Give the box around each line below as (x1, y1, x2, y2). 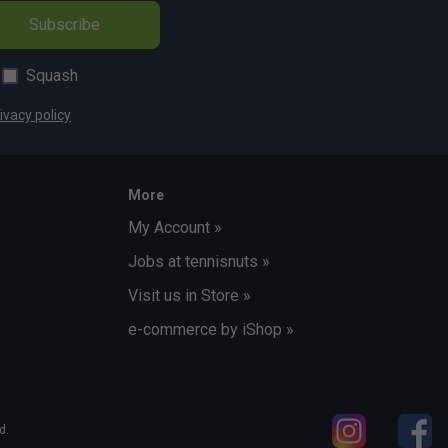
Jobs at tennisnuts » (128, 252, 270, 272)
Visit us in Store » (128, 286, 251, 306)
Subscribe (16, 15, 112, 35)
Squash (26, 66, 78, 86)
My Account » (128, 218, 222, 238)
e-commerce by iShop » (128, 320, 294, 340)
